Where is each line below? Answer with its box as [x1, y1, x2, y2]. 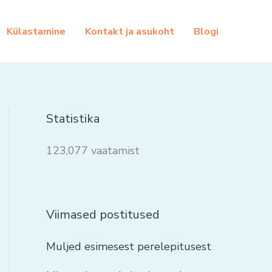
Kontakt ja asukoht [85, 24, 174, 38]
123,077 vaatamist [46, 143, 140, 158]
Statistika [46, 110, 100, 127]
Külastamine [7, 24, 66, 38]
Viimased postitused [46, 206, 160, 223]
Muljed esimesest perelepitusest [46, 239, 211, 254]
